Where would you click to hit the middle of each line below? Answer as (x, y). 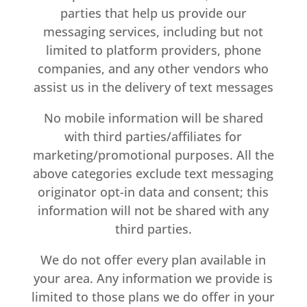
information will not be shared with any (153, 210)
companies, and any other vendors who (153, 69)
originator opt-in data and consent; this (153, 192)
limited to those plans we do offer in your (153, 297)
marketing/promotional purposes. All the (153, 155)
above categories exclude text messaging (153, 173)
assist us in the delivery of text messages (153, 87)
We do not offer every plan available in (153, 260)
